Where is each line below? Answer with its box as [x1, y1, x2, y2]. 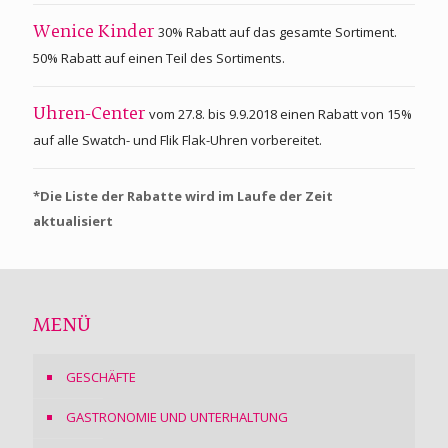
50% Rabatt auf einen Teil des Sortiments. [33, 48, 285, 67]
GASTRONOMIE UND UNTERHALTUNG [66, 407, 288, 426]
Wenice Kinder [33, 24, 158, 41]
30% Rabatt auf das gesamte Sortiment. [158, 22, 397, 41]
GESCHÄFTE [66, 367, 136, 386]
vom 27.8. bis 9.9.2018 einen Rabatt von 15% [149, 104, 412, 123]
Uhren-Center [33, 106, 149, 123]
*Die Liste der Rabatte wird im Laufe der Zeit [33, 186, 333, 205]
